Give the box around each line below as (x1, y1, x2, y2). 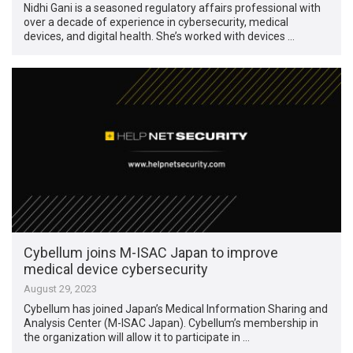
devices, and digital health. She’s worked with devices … (24, 29, 295, 43)
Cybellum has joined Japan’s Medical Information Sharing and (24, 302, 329, 315)
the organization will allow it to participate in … (24, 330, 251, 344)
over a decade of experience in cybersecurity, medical (24, 15, 289, 28)
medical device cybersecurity (24, 260, 209, 277)
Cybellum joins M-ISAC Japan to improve (24, 243, 279, 261)
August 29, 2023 (24, 282, 98, 295)
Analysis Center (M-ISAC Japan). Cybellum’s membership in (24, 316, 319, 329)
